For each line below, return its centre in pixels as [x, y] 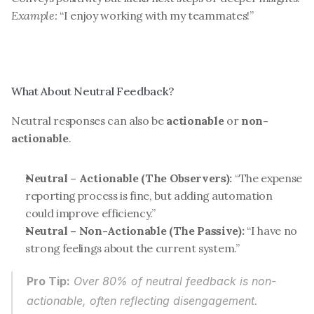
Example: [34, 15]
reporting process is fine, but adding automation [149, 196]
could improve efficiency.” [90, 213]
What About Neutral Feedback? [93, 91]
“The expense [267, 178]
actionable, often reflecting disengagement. [142, 301]
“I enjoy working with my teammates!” [155, 15]
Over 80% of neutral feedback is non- [173, 281]
